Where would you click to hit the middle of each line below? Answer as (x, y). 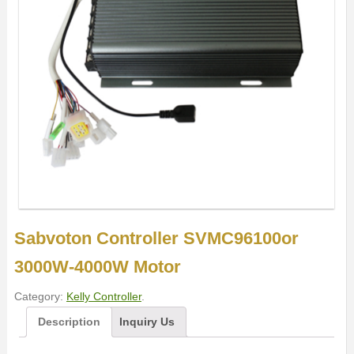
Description (69, 322)
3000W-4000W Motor (97, 267)
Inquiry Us (147, 322)
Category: (40, 297)
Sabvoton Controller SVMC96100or (156, 239)
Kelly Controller (104, 297)
